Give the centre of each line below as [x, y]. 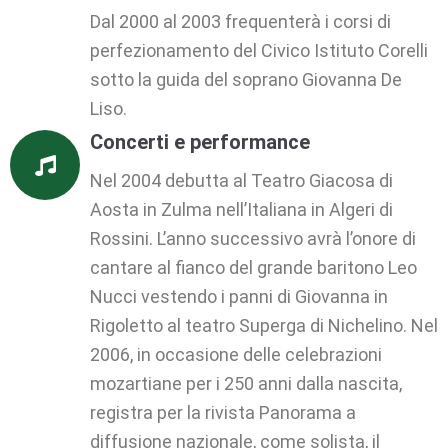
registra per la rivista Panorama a [223, 413]
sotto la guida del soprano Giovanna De [246, 79]
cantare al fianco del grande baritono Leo [253, 268]
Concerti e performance [200, 142]
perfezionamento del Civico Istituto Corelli [259, 50]
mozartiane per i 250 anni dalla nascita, [246, 384]
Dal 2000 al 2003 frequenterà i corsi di [240, 21]
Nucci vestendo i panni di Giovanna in [239, 297]
